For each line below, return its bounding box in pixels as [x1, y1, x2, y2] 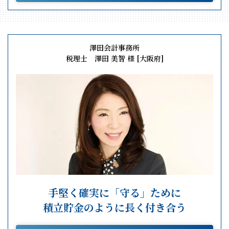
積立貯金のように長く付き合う [43, 200, 186, 215]
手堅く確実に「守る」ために [48, 185, 181, 200]
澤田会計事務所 [89, 42, 140, 53]
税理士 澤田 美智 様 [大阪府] [65, 53, 164, 64]
